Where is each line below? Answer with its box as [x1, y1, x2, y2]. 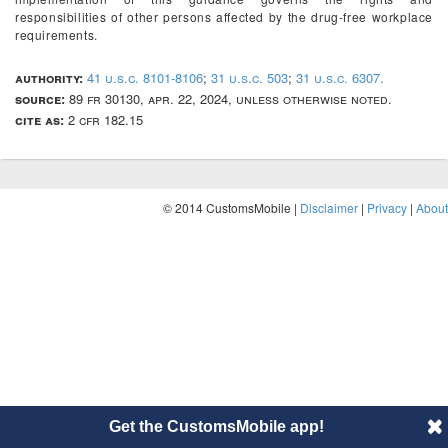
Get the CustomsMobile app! [108, 418, 324, 435]
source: [15, 89, 65, 108]
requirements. [15, 26, 98, 43]
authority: [15, 68, 83, 87]
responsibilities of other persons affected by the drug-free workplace [15, 8, 433, 25]
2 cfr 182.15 [64, 110, 143, 129]
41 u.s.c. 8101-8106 [87, 68, 203, 87]
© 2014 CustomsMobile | [163, 199, 300, 216]
